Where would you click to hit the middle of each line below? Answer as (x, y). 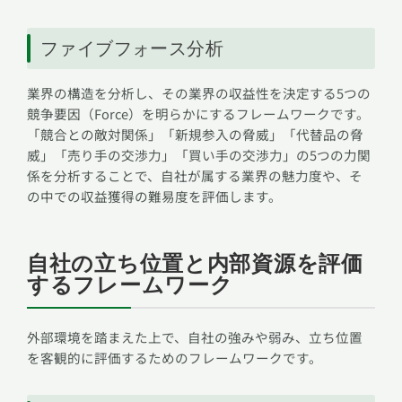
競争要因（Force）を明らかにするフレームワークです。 (198, 114)
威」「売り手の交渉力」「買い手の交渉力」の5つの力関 (199, 155)
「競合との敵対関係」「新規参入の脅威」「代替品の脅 (195, 135)
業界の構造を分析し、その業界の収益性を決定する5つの (199, 93)
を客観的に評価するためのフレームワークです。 (175, 358)
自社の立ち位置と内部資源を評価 (195, 264)
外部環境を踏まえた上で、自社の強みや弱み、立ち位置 (195, 337)
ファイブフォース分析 (132, 49)
